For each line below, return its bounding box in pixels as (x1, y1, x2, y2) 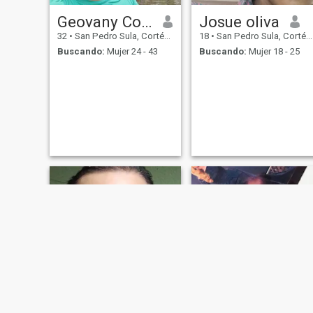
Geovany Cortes (140, 12, 152, 31)
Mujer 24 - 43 (104, 46, 158, 57)
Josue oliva (198, 12, 279, 31)
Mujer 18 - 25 (246, 46, 300, 57)
